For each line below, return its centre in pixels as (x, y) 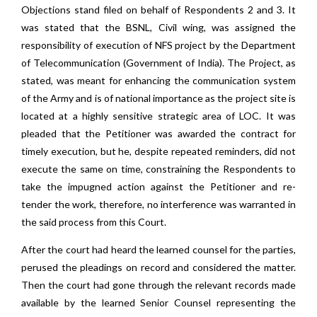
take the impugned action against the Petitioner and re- (158, 186)
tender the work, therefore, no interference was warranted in (158, 204)
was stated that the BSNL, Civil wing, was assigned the (158, 27)
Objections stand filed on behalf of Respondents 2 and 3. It (158, 10)
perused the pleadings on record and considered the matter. (158, 267)
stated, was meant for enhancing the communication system (158, 80)
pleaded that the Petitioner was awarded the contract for (158, 133)
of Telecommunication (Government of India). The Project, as (158, 63)
